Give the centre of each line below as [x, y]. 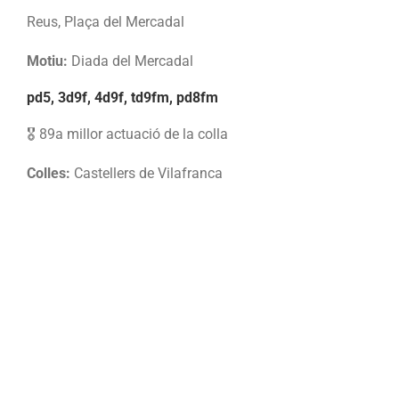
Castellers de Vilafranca [147, 174]
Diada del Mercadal [130, 61]
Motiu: [47, 61]
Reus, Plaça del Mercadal [106, 21]
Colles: [49, 174]
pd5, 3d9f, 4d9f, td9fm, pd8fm [122, 97]
